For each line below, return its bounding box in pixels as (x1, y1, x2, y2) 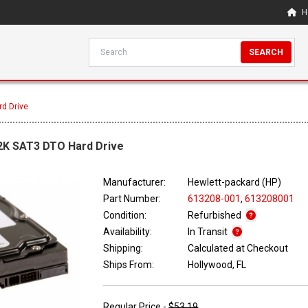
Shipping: (103, 243, 144, 254)
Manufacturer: (103, 177, 166, 188)
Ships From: (103, 259, 155, 271)
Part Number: (103, 193, 162, 205)
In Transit (188, 226, 230, 238)
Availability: (103, 226, 153, 238)
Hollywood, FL (188, 259, 247, 271)
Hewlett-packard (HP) (188, 177, 282, 188)
